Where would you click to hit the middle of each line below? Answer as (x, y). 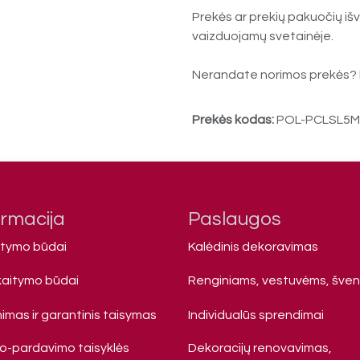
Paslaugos (235, 219)
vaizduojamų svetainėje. (263, 36)
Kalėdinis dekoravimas (253, 247)
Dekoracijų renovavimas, (260, 348)
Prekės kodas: (234, 119)
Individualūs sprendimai (256, 315)
